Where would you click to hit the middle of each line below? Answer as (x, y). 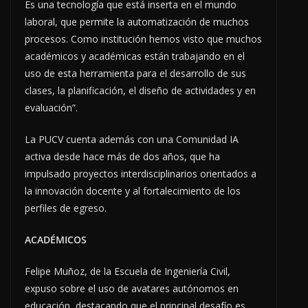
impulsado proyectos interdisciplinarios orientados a (141, 174)
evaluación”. (51, 108)
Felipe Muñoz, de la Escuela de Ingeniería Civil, (128, 272)
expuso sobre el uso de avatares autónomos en (132, 289)
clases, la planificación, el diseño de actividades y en (140, 91)
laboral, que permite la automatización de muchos (137, 22)
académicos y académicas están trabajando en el (135, 56)
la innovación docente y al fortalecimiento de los (133, 191)
